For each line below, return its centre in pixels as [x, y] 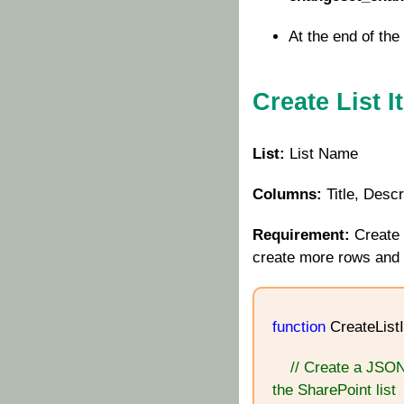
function [299, 326]
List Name [324, 153]
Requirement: [301, 234]
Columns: [289, 194]
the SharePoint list [334, 390]
